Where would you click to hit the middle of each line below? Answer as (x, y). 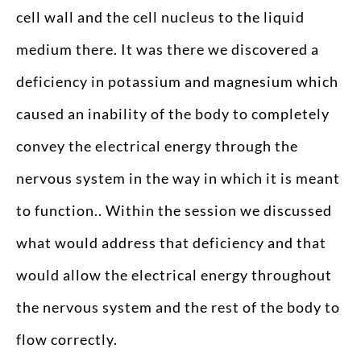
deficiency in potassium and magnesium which (177, 81)
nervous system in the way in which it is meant (178, 178)
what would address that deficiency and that (171, 242)
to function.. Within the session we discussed (174, 210)
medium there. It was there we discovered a (168, 49)
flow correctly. (68, 339)
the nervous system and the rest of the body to (178, 307)
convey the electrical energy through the (157, 145)
